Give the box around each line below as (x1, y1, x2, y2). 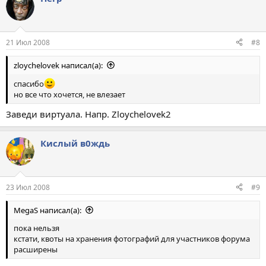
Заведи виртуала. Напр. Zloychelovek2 (6, 108, 171, 121)
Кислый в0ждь (40, 137, 110, 150)
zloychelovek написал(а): (14, 59, 103, 71)
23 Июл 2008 (6, 182, 50, 192)
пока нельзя (14, 222, 59, 233)
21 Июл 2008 (6, 37, 50, 47)
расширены (14, 243, 58, 255)
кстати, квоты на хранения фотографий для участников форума (14, 233, 250, 244)
